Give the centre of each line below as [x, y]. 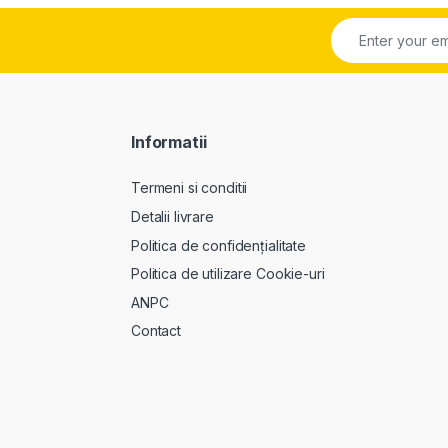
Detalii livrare [172, 216]
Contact [156, 331]
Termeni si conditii [189, 188]
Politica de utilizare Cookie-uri [228, 274]
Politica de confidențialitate [218, 245]
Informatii [169, 141]
